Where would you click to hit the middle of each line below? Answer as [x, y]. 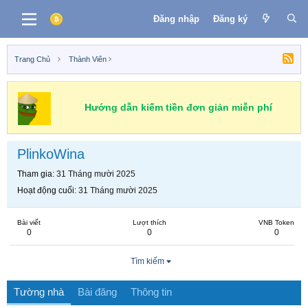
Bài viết [29, 222]
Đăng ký [230, 19]
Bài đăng [97, 292]
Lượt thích [150, 222]
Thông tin [151, 292]
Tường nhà [39, 292]
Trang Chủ [32, 59]
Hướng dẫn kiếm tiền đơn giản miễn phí [178, 107]
